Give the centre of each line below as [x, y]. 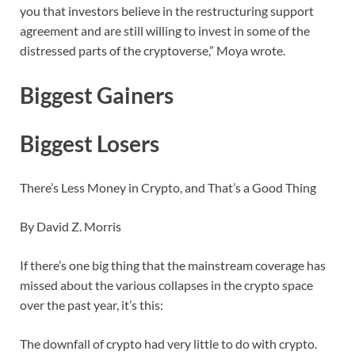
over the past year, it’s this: [92, 304]
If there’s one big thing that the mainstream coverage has [173, 265]
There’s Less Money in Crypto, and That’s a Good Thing [168, 187]
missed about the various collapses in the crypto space [166, 284]
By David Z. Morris [71, 226]
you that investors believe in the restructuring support [167, 11]
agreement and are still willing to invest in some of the [165, 31]
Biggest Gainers [97, 95]
